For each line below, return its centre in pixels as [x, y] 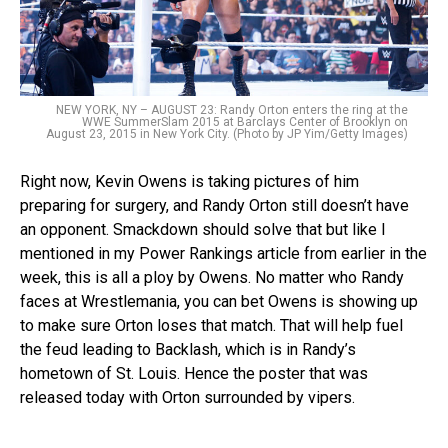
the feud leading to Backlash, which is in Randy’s [188, 349]
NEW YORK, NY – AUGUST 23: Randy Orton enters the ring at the [232, 109]
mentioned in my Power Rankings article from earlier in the [223, 253]
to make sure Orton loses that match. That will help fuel [211, 325]
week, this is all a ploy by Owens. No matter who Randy [212, 277]
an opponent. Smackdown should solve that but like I [203, 229]
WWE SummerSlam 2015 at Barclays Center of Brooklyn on [245, 121]
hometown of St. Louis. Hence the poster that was [194, 373]
